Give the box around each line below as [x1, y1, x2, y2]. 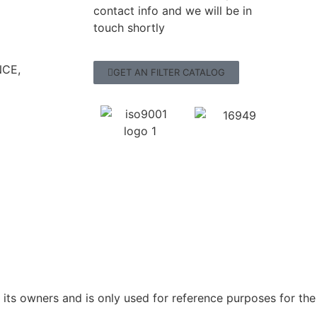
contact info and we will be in [93, 4, 252, 18]
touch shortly [93, 21, 165, 35]
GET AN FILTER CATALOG [113, 66, 225, 78]
